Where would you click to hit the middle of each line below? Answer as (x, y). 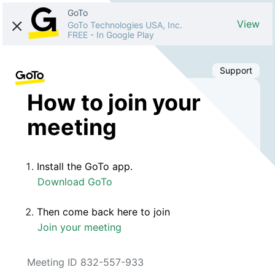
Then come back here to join (103, 211)
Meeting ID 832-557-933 (85, 262)
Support (236, 70)
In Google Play (125, 35)
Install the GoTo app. (85, 166)
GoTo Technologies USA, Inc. (125, 25)
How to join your (114, 102)
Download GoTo (75, 181)
